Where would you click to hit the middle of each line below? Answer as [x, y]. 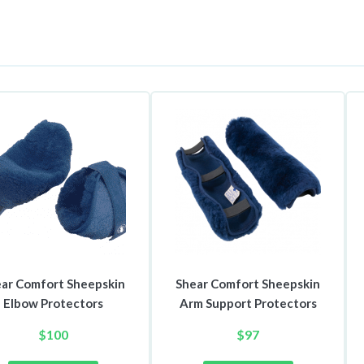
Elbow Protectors [53, 303]
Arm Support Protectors [248, 303]
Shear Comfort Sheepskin [248, 284]
